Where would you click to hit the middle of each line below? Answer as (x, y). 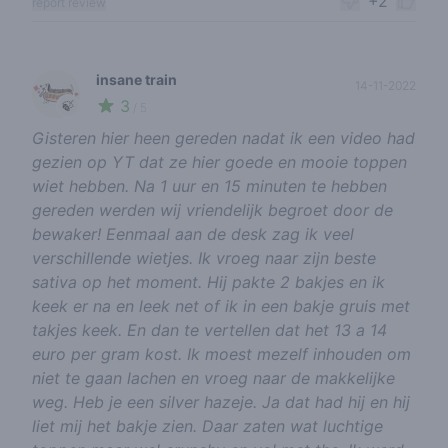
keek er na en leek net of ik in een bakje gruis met (221, 306)
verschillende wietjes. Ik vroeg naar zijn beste (204, 258)
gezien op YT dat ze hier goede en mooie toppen (219, 162)
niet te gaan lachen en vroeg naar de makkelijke (213, 378)
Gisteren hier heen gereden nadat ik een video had (223, 138)
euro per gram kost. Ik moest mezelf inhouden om (221, 354)
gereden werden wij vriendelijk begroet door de (212, 210)
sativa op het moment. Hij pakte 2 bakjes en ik (208, 282)
